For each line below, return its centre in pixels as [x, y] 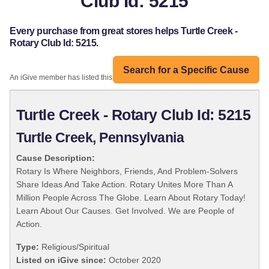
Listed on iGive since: [61, 260]
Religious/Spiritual [74, 247]
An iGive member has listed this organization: [83, 78]
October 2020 [134, 260]
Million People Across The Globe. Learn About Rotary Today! [131, 198]
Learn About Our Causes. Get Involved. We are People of [125, 211]
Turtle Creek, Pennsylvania [100, 138]
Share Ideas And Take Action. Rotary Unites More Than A [124, 185]
